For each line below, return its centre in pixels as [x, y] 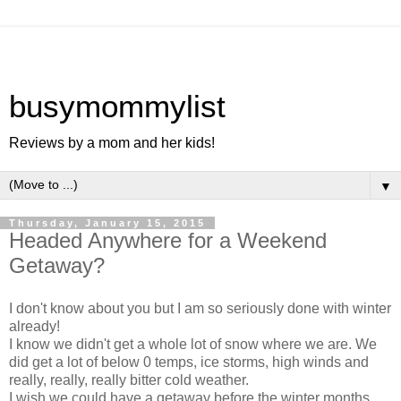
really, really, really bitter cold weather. [129, 380]
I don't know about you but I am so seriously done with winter [200, 308]
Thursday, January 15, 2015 [107, 223]
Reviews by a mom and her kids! [112, 143]
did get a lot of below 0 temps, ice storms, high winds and [189, 362]
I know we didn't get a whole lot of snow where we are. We [193, 344]
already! [34, 326]
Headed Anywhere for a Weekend [168, 240]
